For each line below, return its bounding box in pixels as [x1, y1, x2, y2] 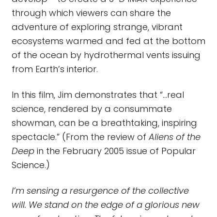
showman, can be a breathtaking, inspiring [12, 117, 197, 129]
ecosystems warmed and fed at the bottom [12, 35, 205, 47]
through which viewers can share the [12, 7, 171, 19]
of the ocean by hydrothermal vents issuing [12, 49, 201, 61]
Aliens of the [149, 131, 201, 143]
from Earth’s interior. [12, 63, 98, 75]
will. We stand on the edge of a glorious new [12, 199, 200, 211]
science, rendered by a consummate [12, 103, 172, 115]
